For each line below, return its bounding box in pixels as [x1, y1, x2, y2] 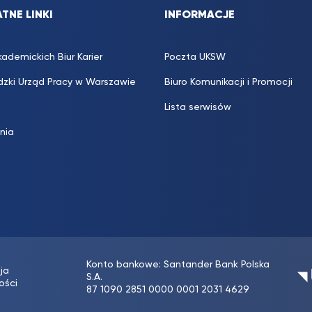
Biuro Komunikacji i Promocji [164, 77, 292, 87]
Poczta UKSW [164, 52, 226, 62]
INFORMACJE [164, 10, 235, 21]
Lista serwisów [164, 102, 231, 112]
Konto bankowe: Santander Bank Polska [86, 260, 270, 270]
